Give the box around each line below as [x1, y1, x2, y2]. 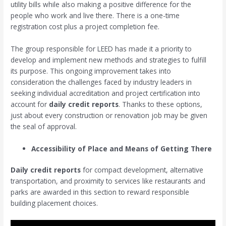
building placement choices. [11, 198, 98, 208]
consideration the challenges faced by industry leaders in [11, 77, 192, 87]
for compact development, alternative [81, 165, 204, 175]
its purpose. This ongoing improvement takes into [11, 66, 172, 76]
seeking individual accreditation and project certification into [11, 88, 201, 98]
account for [11, 99, 49, 109]
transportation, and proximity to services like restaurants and [11, 176, 206, 186]
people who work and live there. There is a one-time [11, 11, 180, 21]
